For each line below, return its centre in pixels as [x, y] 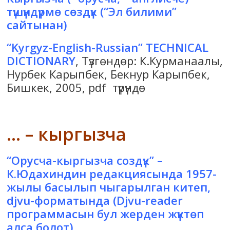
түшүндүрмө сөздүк [52, 12]
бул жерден [131, 214]
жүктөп [185, 214]
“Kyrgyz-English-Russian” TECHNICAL [108, 47]
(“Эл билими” [137, 12]
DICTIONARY [41, 61]
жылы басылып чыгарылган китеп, [109, 187]
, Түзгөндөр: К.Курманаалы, [149, 61]
